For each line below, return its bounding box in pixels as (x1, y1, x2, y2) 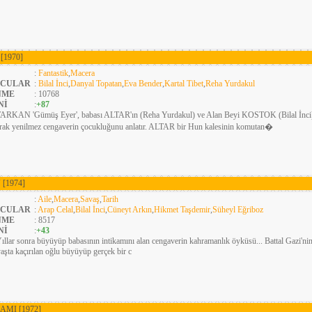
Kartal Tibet (164, 79, 203, 88)
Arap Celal (38, 205, 73, 214)
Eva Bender (124, 79, 162, 88)
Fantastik (38, 68, 68, 78)
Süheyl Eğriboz (212, 205, 263, 214)
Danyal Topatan (70, 79, 122, 88)
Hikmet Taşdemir (154, 205, 210, 214)
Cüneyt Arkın (107, 205, 152, 214)
